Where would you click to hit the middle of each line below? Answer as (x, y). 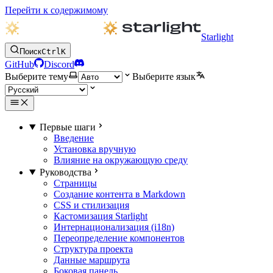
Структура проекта (93, 249)
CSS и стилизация (91, 205)
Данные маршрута (92, 260)
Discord (59, 64)
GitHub (19, 64)
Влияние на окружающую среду (121, 160)
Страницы (75, 183)
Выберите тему (37, 76)
